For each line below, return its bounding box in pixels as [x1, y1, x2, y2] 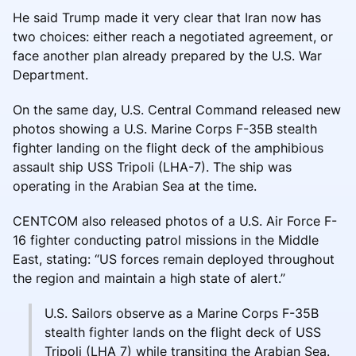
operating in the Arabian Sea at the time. [13, 177, 257, 194]
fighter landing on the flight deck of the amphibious [13, 139, 323, 156]
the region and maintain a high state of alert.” [13, 269, 285, 286]
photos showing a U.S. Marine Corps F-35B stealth [13, 120, 317, 137]
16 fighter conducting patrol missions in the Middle [13, 231, 319, 248]
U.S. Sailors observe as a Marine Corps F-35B [44, 304, 319, 321]
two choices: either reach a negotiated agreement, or [13, 28, 333, 44]
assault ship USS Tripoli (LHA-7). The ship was [13, 158, 292, 175]
